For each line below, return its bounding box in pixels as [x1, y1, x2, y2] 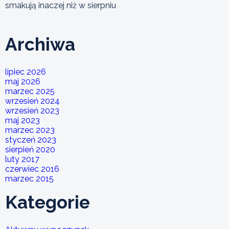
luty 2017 [5, 154, 39, 164]
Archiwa [5, 33, 75, 55]
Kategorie [5, 191, 90, 213]
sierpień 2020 [5, 144, 55, 154]
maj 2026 [5, 76, 40, 86]
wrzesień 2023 [5, 105, 59, 116]
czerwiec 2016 [5, 164, 59, 174]
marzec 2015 [5, 173, 54, 184]
